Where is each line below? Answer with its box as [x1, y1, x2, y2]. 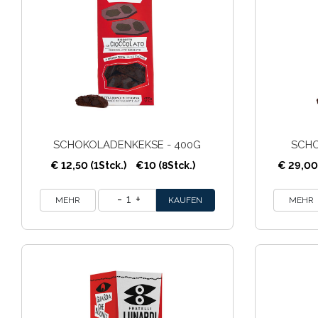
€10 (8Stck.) [133, 160, 196, 172]
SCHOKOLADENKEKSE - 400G [53, 138, 202, 151]
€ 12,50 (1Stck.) [50, 160, 127, 172]
